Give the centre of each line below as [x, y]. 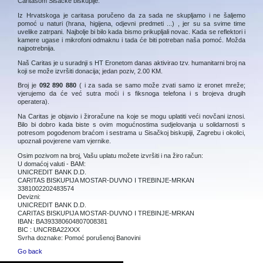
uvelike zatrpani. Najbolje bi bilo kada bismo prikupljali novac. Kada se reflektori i [131, 31]
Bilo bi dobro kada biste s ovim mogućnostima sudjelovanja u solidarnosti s [131, 124]
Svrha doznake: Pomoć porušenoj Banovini [79, 237]
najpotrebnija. [36, 48]
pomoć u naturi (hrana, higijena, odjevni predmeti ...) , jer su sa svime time [131, 23]
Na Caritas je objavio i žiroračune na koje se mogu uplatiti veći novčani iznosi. [131, 116]
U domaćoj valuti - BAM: [52, 163]
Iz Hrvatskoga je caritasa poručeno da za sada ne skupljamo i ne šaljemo [131, 15]
